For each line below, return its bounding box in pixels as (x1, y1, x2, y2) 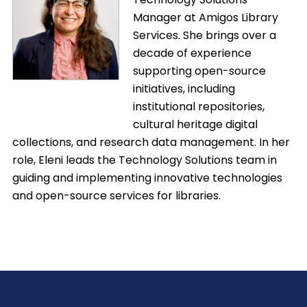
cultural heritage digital (132, 116, 258, 132)
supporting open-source (132, 62, 266, 79)
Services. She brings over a (132, 27, 276, 43)
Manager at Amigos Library (132, 9, 278, 25)
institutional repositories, (132, 98, 265, 114)
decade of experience (132, 45, 251, 61)
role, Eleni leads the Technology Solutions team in (12, 151, 277, 168)
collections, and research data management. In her (12, 134, 290, 150)
